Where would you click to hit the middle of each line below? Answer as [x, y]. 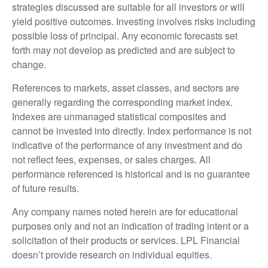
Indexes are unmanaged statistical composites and [119, 117]
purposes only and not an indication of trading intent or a [130, 226]
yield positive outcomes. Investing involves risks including [134, 22]
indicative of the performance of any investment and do [127, 145]
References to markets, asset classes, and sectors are [126, 88]
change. [30, 65]
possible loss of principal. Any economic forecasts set [125, 36]
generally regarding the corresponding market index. [122, 102]
